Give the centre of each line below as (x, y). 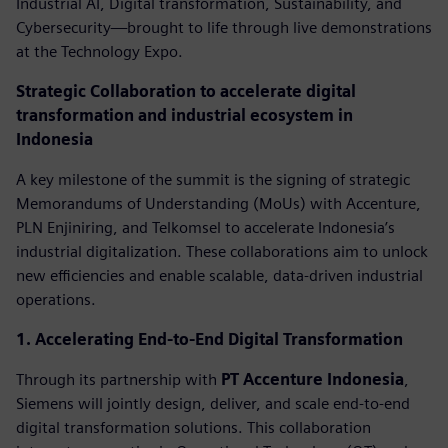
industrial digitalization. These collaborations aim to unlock (222, 251)
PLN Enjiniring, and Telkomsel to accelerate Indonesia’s (205, 227)
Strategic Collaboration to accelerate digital (186, 91)
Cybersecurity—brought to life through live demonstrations (224, 27)
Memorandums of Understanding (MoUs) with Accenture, (218, 203)
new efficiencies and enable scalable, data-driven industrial (219, 275)
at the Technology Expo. (99, 51)
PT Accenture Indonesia (312, 379)
